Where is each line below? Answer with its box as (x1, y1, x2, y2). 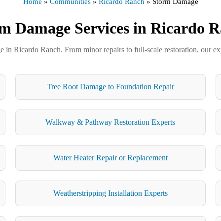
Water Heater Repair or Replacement (53, 153, 168, 162)
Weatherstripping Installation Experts (53, 188, 168, 197)
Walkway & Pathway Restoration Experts (45, 117, 176, 126)
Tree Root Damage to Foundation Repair (46, 82, 174, 91)
